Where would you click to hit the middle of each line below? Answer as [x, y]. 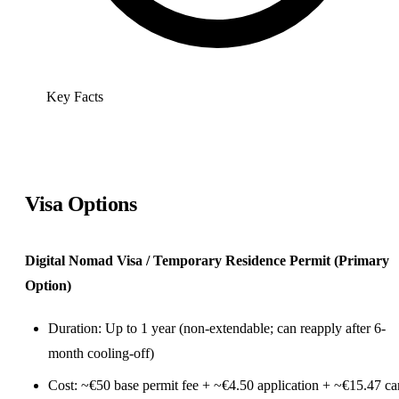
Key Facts [75, 96]
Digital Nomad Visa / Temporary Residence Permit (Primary [207, 260]
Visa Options [81, 204]
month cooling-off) [101, 353]
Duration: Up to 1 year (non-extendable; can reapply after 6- [217, 328]
